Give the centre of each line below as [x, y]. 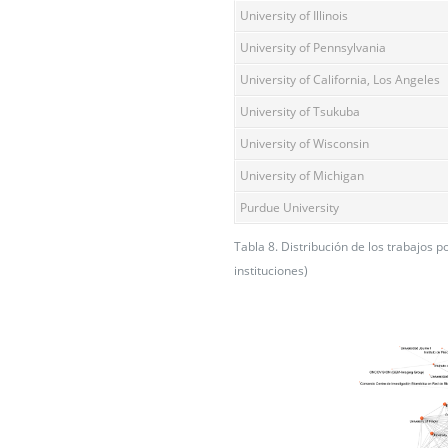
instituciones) [271, 270]
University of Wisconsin [304, 143]
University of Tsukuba [300, 111]
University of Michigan [302, 175]
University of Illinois [294, 15]
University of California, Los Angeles [340, 79]
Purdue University [289, 207]
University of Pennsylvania [313, 47]
